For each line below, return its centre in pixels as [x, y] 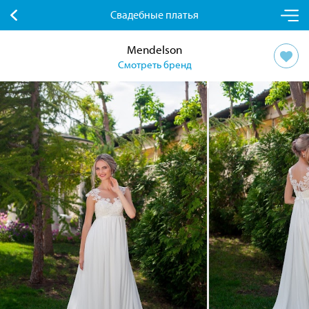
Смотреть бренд [154, 64]
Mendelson [154, 49]
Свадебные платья [154, 14]
